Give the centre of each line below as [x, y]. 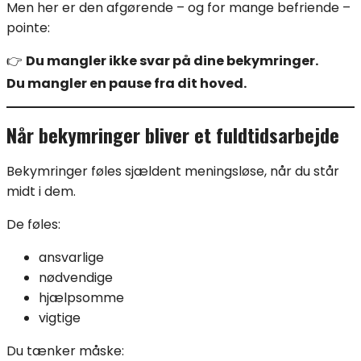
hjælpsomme [81, 297]
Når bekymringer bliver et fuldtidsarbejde [173, 134]
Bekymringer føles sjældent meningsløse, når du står [173, 171]
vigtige [60, 317]
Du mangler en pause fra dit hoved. [127, 83]
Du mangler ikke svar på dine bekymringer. [172, 60]
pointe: [28, 27]
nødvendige [76, 277]
